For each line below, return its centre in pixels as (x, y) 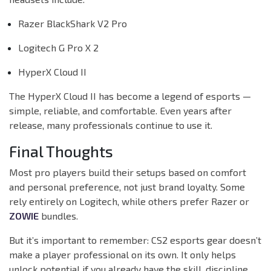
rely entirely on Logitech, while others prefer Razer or (129, 201)
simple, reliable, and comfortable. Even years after (120, 111)
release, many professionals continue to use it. (111, 125)
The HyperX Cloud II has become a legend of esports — (130, 96)
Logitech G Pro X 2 (58, 48)
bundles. (58, 216)
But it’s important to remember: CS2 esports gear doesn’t (135, 240)
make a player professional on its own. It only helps (122, 255)
